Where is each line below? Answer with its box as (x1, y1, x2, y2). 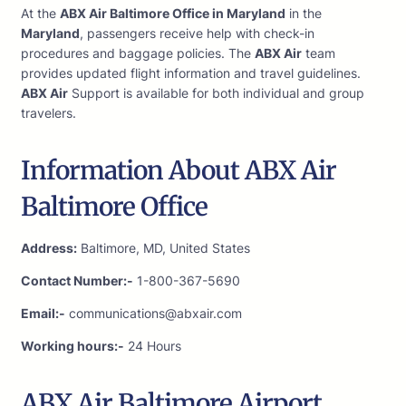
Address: (21, 240, 77, 256)
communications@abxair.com (65, 305, 242, 322)
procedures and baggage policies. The (21, 45, 255, 62)
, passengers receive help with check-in (80, 25, 314, 42)
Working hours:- (21, 338, 124, 354)
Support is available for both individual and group (68, 85, 364, 101)
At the (21, 5, 60, 22)
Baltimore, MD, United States (77, 240, 250, 256)
